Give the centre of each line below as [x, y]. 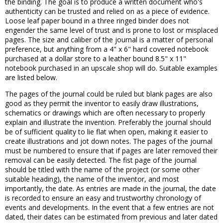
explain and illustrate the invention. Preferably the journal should [108, 122]
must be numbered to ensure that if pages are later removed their [111, 151]
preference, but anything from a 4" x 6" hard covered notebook [107, 49]
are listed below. [31, 77]
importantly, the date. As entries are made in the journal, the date [111, 188]
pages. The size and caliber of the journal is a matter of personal [109, 40]
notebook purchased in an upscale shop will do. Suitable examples [111, 68]
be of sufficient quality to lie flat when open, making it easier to [107, 132]
